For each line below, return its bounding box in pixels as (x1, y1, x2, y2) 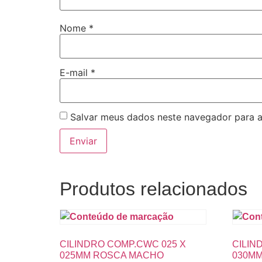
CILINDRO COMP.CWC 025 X (60, 239, 186, 250)
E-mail (60, 66, 91, 78)
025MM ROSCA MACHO (60, 250, 164, 261)
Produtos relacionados (60, 178, 247, 200)
